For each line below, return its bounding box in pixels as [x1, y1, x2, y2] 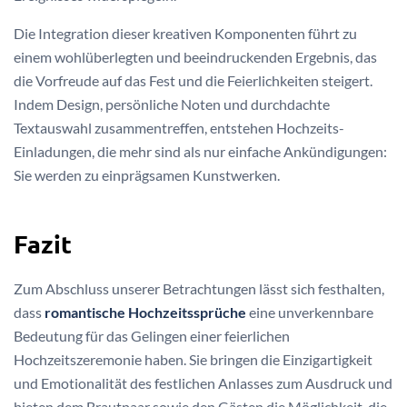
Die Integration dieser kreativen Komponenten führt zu [14, 25, 357, 43]
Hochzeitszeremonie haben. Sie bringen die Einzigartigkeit [14, 351, 372, 369]
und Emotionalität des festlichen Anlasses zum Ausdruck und [14, 374, 392, 392]
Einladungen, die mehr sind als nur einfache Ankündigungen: [14, 143, 387, 161]
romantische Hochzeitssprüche [45, 303, 246, 322]
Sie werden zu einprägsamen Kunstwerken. [14, 166, 280, 184]
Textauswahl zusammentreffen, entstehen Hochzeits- [14, 119, 344, 137]
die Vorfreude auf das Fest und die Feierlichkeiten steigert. [14, 72, 372, 90]
